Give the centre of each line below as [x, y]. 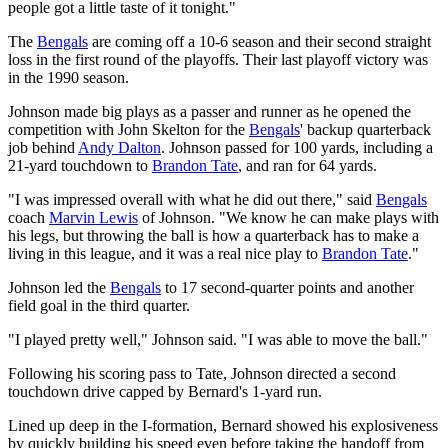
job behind [43, 147]
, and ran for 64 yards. [307, 165]
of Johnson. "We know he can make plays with [288, 217]
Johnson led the [59, 287]
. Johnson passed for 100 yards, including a [297, 147]
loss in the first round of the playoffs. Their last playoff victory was [218, 59]
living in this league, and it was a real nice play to [165, 253]
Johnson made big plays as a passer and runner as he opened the [209, 111]
